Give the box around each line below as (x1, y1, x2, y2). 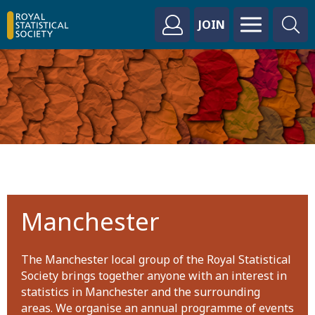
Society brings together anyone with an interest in (21, 268, 287, 283)
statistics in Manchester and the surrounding (21, 284, 260, 300)
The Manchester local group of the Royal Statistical (21, 252, 291, 267)
